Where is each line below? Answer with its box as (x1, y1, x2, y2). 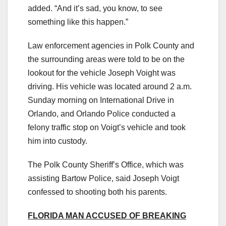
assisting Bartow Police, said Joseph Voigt (28, 174, 179, 183)
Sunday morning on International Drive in (28, 96, 174, 105)
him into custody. (28, 137, 87, 146)
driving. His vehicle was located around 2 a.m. (28, 82, 192, 91)
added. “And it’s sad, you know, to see (28, 4, 162, 13)
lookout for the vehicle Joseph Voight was (28, 69, 176, 78)
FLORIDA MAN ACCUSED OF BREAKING (28, 211, 186, 220)
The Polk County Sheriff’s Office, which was (28, 160, 184, 169)
